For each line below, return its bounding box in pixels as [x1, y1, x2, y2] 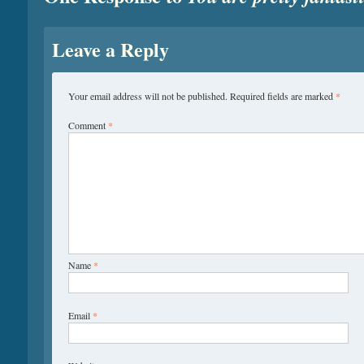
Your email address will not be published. [68, 89, 227, 102]
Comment [68, 118, 108, 132]
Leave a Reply [52, 34, 169, 63]
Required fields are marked [230, 89, 336, 102]
